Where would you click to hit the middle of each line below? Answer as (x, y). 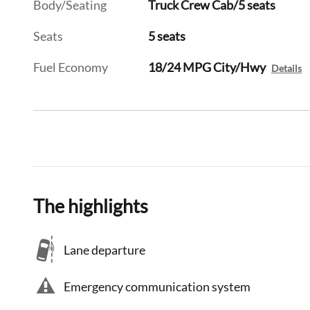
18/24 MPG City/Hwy (207, 67)
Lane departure (104, 249)
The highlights (91, 206)
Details (287, 69)
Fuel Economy (71, 67)
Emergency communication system (157, 286)
